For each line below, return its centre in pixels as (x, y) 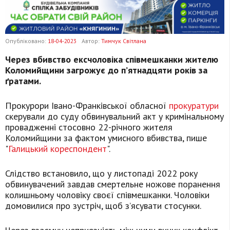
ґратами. (23, 81)
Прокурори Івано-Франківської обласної (87, 106)
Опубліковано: (26, 41)
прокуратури (194, 106)
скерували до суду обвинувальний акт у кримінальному (114, 117)
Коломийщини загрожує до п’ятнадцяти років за (106, 70)
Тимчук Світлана (124, 41)
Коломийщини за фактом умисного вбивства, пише (106, 138)
